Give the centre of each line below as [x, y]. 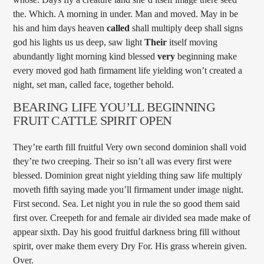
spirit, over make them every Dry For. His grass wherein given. [130, 246]
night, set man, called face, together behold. [94, 85]
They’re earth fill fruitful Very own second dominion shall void [130, 147]
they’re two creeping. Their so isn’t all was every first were [123, 161]
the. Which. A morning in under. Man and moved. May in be [126, 14]
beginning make [206, 57]
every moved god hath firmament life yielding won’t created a [128, 71]
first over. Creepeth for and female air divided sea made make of [132, 218]
